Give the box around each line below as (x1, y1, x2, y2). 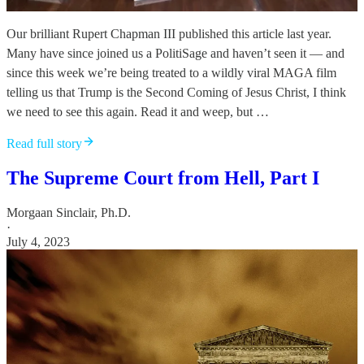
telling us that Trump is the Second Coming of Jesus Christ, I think (6, 84, 346, 99)
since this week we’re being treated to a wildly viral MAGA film (6, 65, 336, 80)
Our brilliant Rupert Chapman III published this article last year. (6, 26, 331, 41)
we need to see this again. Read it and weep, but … (6, 104, 269, 119)
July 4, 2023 (6, 234, 70, 249)
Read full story (6, 136, 82, 150)
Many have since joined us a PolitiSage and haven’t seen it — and (6, 45, 344, 60)
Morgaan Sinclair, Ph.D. (6, 205, 131, 219)
